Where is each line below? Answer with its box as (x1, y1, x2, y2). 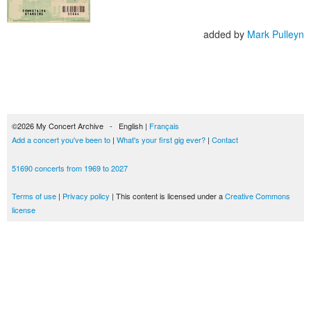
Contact (212, 134, 238, 145)
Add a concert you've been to (12, 134, 110, 145)
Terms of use (12, 190, 56, 201)
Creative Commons (225, 190, 290, 201)
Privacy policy (62, 190, 110, 201)
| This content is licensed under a (110, 190, 225, 201)
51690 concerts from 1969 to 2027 (12, 162, 128, 174)
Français (149, 120, 179, 131)
